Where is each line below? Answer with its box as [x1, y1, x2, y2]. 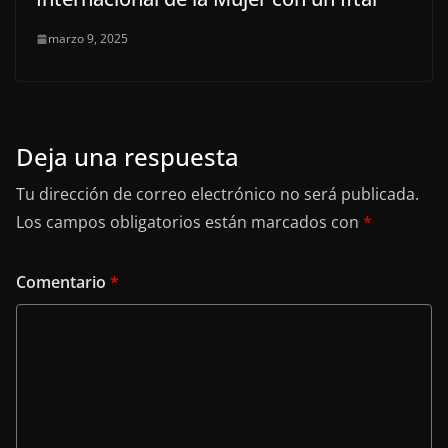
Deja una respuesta [16, 140, 239, 174]
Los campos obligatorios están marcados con [16, 211, 363, 234]
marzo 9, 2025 [48, 30, 128, 48]
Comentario [16, 271, 110, 294]
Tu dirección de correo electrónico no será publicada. [16, 183, 419, 206]
